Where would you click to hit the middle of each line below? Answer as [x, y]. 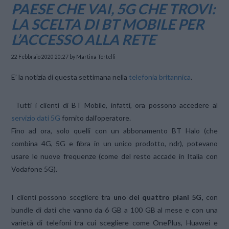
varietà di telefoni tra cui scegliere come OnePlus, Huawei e [114, 222]
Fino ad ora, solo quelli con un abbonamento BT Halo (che [114, 130]
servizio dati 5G [36, 118]
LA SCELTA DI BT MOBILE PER [108, 24]
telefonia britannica [160, 77]
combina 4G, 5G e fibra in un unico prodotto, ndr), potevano [114, 143]
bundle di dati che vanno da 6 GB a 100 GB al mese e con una [114, 210]
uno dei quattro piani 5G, [158, 197]
